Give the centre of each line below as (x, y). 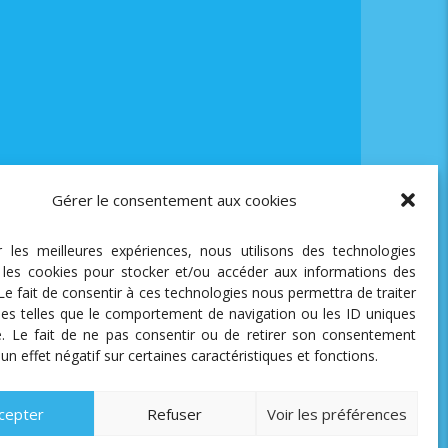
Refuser (175, 413)
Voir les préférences (336, 413)
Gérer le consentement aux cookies (175, 200)
